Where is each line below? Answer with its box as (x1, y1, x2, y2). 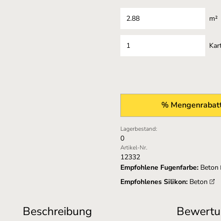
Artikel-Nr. (120, 144, 147, 151)
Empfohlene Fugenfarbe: (120, 163, 198, 172)
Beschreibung (22, 204, 92, 219)
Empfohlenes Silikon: (120, 177, 187, 186)
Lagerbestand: (120, 125, 157, 133)
